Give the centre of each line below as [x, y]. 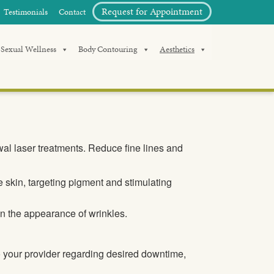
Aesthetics [177, 49]
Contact [72, 12]
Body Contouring [108, 49]
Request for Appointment [152, 11]
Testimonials [26, 12]
